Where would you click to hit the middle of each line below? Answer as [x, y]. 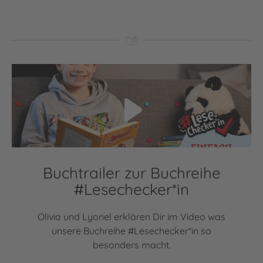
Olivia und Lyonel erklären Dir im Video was [131, 217]
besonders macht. [131, 245]
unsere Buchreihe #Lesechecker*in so [131, 231]
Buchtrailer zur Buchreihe [131, 173]
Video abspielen [46, 70]
